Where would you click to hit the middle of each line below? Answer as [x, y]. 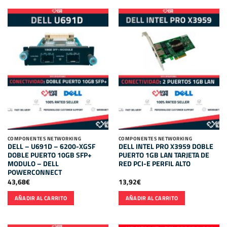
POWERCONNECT [34, 173]
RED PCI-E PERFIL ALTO [154, 164]
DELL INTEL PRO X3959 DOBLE [166, 147]
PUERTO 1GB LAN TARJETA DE [164, 155]
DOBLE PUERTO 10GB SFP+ [49, 155]
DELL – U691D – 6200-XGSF [51, 147]
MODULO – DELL [33, 164]
